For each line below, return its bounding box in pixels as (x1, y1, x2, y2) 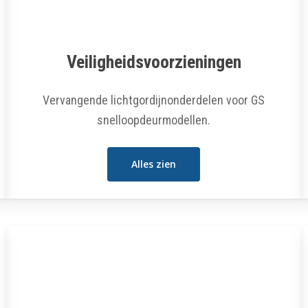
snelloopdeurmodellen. (97, 112, 211, 127)
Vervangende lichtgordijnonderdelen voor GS (43, 92, 265, 107)
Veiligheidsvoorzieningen (66, 51, 241, 72)
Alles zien (131, 157, 177, 170)
